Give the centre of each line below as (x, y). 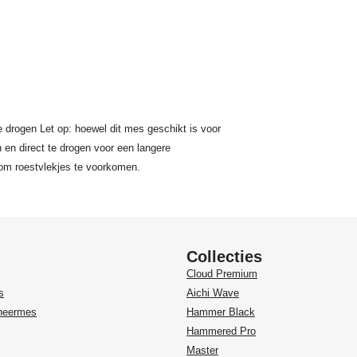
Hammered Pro (221, 331)
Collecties (224, 257)
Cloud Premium (222, 274)
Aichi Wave (213, 293)
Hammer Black (221, 312)
